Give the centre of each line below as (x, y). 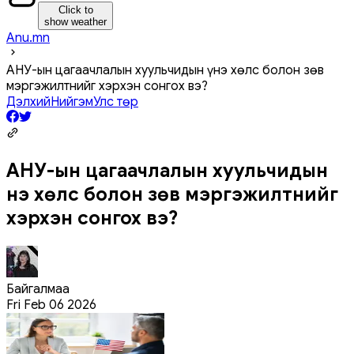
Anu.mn (28, 38)
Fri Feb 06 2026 (51, 305)
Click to (75, 9)
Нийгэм (72, 102)
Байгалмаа (38, 289)
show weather (75, 21)
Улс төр (116, 102)
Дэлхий (28, 102)
